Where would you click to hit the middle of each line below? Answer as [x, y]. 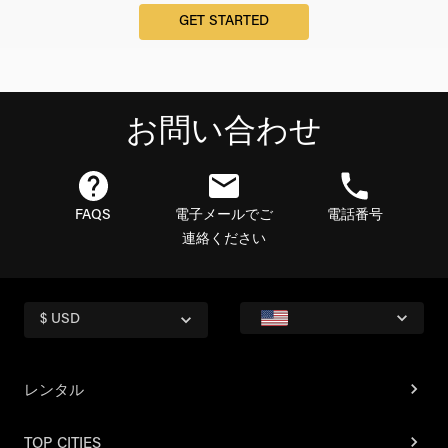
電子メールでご [223, 215]
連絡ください [223, 239]
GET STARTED [224, 22]
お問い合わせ [224, 133]
